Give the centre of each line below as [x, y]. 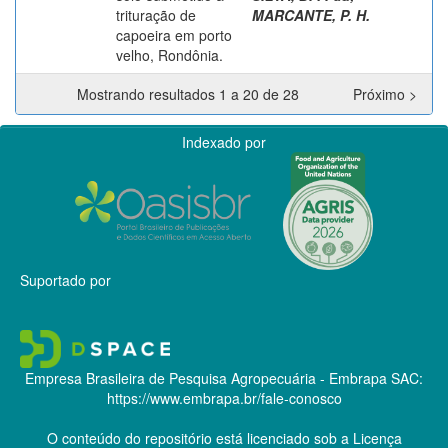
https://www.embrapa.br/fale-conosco [224, 397]
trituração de [156, 14]
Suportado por [65, 279]
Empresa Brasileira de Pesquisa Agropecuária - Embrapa [206, 377]
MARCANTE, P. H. [311, 14]
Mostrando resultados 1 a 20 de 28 [192, 93]
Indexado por [224, 141]
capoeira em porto [174, 34]
